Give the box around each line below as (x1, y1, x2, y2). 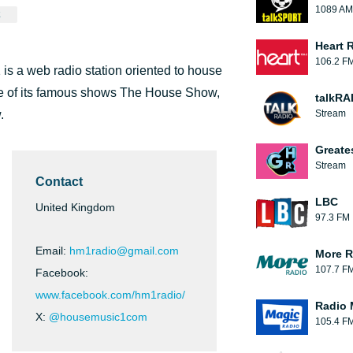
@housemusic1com (49, 310, 147, 323)
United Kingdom (35, 201, 115, 214)
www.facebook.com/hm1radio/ (35, 288, 185, 301)
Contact (35, 175, 83, 188)
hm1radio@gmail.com (69, 244, 179, 257)
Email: (35, 244, 69, 257)
